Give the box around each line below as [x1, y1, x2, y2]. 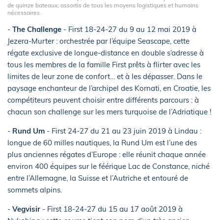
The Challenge [10, 25, 61, 34]
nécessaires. [7, 9, 41, 17]
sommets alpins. [7, 185, 62, 195]
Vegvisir [12, 204, 40, 214]
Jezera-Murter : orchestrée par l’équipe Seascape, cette [7, 36, 190, 46]
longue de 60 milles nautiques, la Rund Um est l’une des [7, 138, 197, 148]
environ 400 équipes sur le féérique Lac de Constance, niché [7, 162, 210, 171]
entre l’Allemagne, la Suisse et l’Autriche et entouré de [7, 173, 188, 183]
